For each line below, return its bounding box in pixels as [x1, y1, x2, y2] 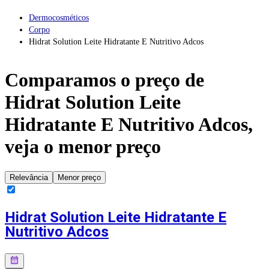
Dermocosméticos [29, 13, 89, 22]
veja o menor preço [5, 136, 161, 158]
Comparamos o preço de [5, 69, 204, 91]
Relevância [10, 172, 48, 182]
